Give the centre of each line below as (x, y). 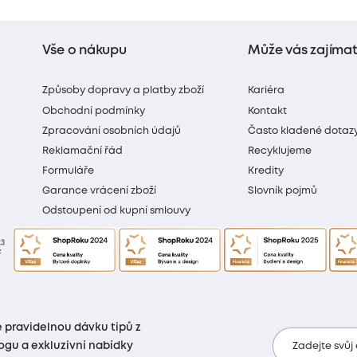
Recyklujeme (280, 151)
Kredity (266, 171)
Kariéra (267, 91)
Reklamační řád (83, 151)
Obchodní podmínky (94, 111)
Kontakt (268, 111)
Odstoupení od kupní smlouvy (117, 211)
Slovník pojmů (283, 191)
